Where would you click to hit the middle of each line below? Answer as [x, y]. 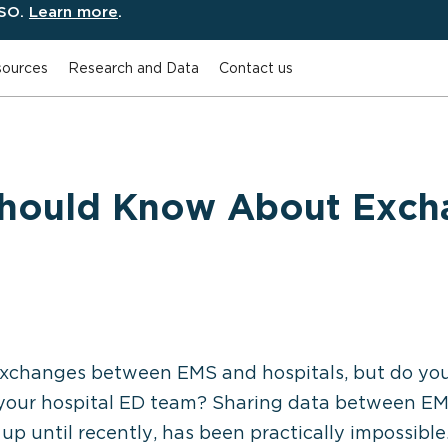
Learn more [73, 11]
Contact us [256, 67]
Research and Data [133, 67]
